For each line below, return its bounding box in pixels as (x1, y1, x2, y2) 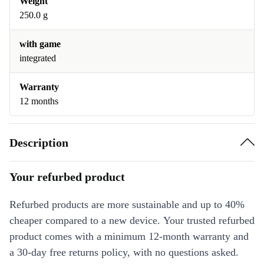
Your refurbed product (9, 170, 125, 184)
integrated (19, 53, 56, 64)
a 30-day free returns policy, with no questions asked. (9, 246, 239, 259)
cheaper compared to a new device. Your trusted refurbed (9, 214, 255, 227)
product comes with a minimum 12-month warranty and (9, 230, 249, 243)
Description (9, 136, 68, 149)
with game (19, 39, 61, 49)
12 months (19, 96, 58, 107)
